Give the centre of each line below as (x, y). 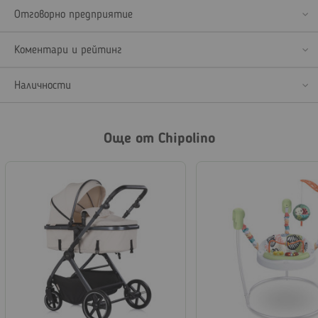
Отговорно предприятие (73, 15)
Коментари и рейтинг (68, 50)
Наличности (43, 86)
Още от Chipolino (159, 139)
